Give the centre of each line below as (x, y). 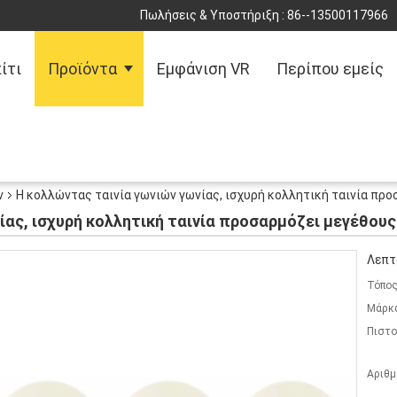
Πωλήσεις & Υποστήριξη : (214, 15)
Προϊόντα (82, 69)
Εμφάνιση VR (203, 69)
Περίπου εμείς (330, 69)
